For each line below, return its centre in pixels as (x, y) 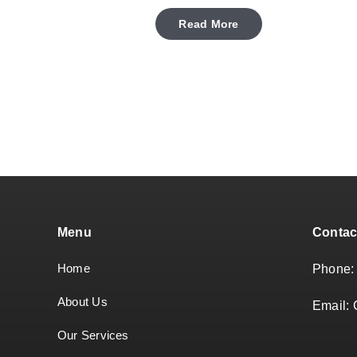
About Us (82, 302)
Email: (333, 306)
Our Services (93, 335)
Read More (209, 24)
